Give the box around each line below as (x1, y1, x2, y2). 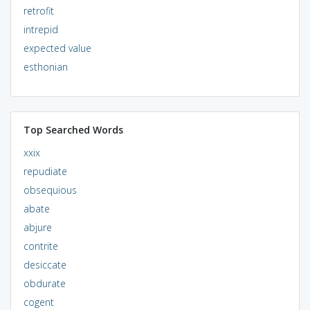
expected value (23, 41, 91, 55)
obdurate (23, 276, 66, 290)
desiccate (23, 257, 66, 271)
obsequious (23, 183, 77, 197)
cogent (23, 295, 54, 309)
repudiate (23, 164, 67, 178)
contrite (23, 239, 58, 253)
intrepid (23, 22, 58, 36)
